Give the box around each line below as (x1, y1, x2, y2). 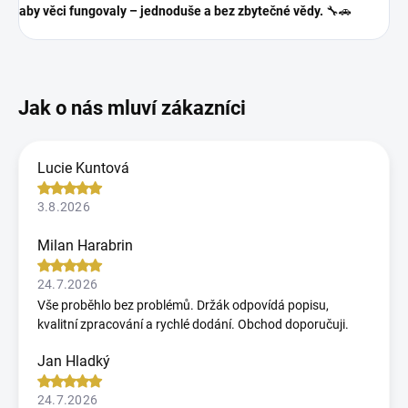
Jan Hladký (37, 352, 110, 370)
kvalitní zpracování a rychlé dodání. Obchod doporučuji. (37, 316, 349, 331)
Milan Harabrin (37, 236, 133, 254)
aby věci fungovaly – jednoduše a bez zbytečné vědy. (19, 3, 323, 18)
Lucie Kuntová (37, 158, 129, 177)
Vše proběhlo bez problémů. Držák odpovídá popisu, (37, 297, 329, 312)
